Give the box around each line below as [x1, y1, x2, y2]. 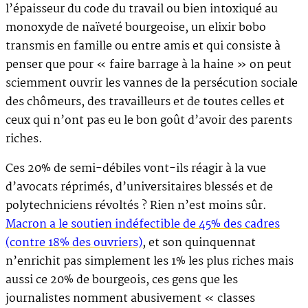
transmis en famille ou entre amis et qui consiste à [5, 36, 280, 56]
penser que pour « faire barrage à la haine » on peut [5, 55, 291, 74]
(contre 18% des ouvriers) [5, 233, 142, 252]
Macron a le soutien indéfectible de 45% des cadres [5, 214, 280, 234]
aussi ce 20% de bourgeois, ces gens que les [5, 270, 238, 289]
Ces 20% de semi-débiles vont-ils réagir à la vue [5, 159, 266, 178]
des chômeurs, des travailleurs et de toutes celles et [5, 92, 285, 111]
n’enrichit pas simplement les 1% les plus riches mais [5, 252, 294, 271]
